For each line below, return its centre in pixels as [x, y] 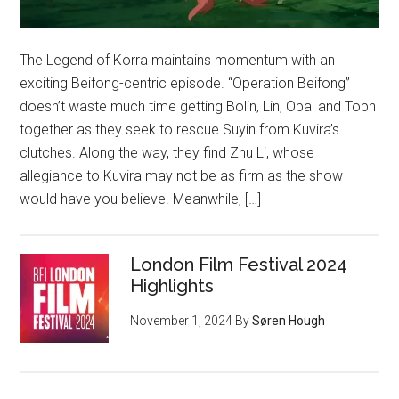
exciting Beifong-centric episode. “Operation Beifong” [185, 83]
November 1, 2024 [182, 320]
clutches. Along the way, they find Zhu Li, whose [167, 152]
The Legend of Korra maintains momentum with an [178, 60]
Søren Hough [289, 320]
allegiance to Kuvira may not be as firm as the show [182, 175]
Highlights [172, 285]
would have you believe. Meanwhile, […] [141, 199]
